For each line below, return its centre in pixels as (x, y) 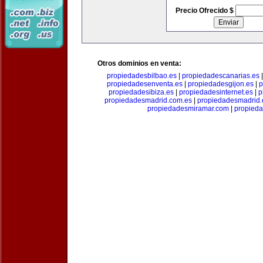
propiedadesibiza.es (141, 92)
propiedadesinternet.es (216, 92)
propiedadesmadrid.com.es (148, 100)
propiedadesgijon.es (221, 84)
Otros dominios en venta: (139, 63)
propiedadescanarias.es (220, 76)
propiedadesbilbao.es (141, 76)
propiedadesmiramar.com (188, 109)
